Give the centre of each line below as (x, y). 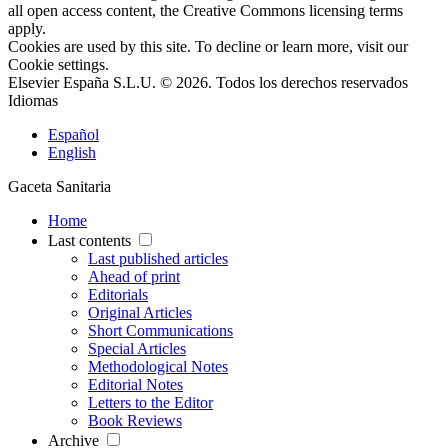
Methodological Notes (158, 366)
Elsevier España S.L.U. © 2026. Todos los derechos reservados (208, 82)
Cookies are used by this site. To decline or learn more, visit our (208, 46)
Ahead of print (134, 276)
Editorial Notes (135, 384)
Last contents (89, 240)
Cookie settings (56, 64)
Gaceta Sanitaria (59, 186)
